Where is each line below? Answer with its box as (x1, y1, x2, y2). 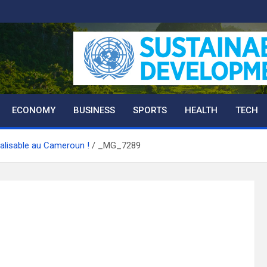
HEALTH (185, 105, 218, 116)
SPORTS (133, 105, 167, 116)
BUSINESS (73, 105, 115, 116)
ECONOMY (12, 105, 55, 116)
